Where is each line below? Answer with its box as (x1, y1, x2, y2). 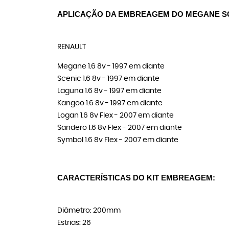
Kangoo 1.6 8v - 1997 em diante (57, 100, 163, 107)
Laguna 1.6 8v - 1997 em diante (57, 87, 162, 95)
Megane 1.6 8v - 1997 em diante (57, 63, 165, 70)
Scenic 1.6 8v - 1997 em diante (57, 75, 159, 82)
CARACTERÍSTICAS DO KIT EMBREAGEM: (57, 174, 215, 182)
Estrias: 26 (57, 219, 91, 226)
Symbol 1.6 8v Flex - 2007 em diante (57, 136, 178, 144)
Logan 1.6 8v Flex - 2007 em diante (57, 112, 174, 119)
